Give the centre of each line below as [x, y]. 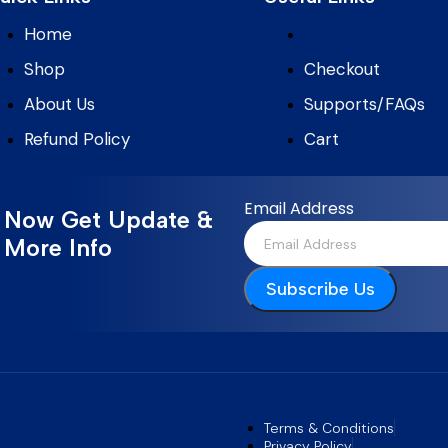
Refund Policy [77, 139]
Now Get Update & [108, 219]
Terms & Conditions [329, 428]
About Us [59, 104]
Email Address [299, 208]
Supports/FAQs [364, 104]
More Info [58, 247]
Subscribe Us [320, 289]
